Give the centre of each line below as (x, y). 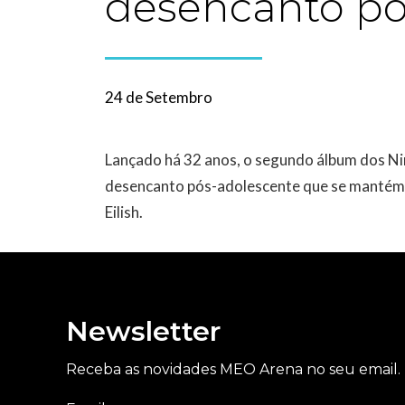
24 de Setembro (159, 97)
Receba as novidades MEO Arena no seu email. (233, 369)
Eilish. (124, 212)
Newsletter (143, 331)
